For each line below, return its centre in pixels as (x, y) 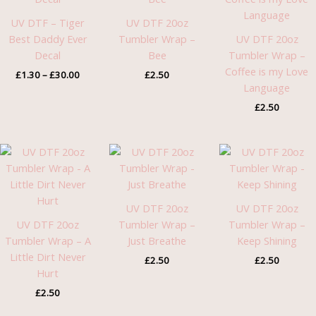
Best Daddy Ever (48, 39)
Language (267, 88)
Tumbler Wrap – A (48, 241)
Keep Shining (267, 241)
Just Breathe (157, 241)
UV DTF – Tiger (48, 23)
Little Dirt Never (48, 257)
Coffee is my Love (267, 72)
